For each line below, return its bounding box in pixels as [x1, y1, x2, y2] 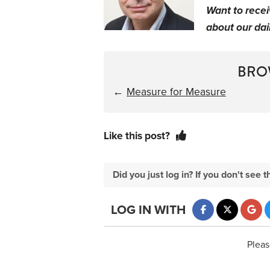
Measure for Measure [127, 85, 226, 98]
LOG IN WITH [111, 202, 186, 218]
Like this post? [104, 129, 170, 142]
